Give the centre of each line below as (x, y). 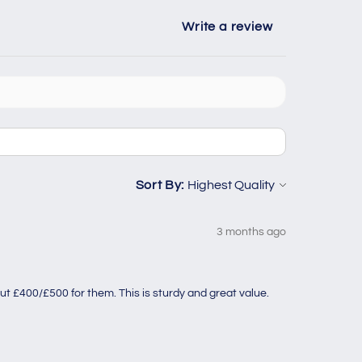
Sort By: (160, 185)
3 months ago (251, 232)
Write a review (227, 27)
